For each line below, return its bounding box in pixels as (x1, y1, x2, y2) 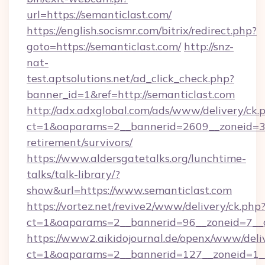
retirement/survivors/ (27, 135, 132, 149)
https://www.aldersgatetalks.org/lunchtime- (27, 151, 246, 165)
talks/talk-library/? (27, 167, 120, 181)
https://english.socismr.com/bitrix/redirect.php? (27, 24, 257, 37)
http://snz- (184, 40, 234, 53)
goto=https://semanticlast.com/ (27, 40, 181, 53)
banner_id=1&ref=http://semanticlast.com (27, 88, 235, 101)
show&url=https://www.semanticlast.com (27, 183, 232, 197)
